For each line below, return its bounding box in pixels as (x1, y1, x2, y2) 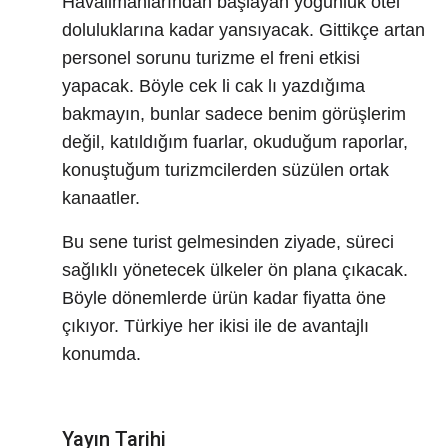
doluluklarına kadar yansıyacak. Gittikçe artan (62, 20, 425, 41)
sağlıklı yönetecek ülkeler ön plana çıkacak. (62, 260, 408, 281)
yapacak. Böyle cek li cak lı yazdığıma (62, 76, 365, 97)
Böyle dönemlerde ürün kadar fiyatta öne (62, 288, 386, 309)
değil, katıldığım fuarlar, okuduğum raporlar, (62, 132, 408, 153)
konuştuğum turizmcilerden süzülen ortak (62, 160, 389, 181)
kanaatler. (62, 188, 140, 209)
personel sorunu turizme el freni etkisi (62, 48, 360, 69)
